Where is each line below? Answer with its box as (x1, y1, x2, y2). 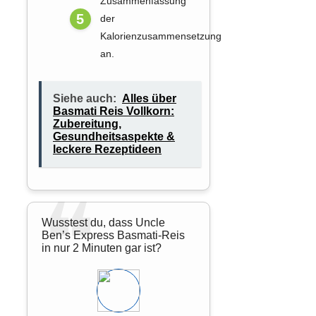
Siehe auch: (53, 92, 116, 105)
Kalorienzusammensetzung (99, 30, 221, 42)
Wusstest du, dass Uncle (42, 217, 165, 229)
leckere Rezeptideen (53, 143, 162, 156)
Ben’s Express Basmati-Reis (42, 229, 185, 242)
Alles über (122, 92, 176, 105)
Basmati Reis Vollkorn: (53, 105, 174, 118)
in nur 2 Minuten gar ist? (42, 242, 162, 255)
